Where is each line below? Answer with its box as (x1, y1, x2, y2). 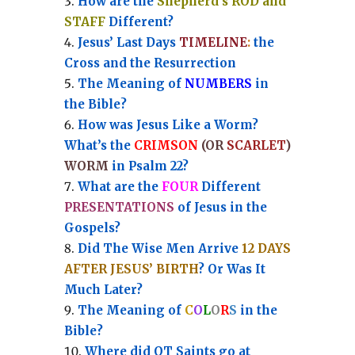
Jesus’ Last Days (77, 34, 179, 50)
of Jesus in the (174, 199, 267, 215)
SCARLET (226, 137, 285, 153)
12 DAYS (241, 240, 291, 256)
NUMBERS (184, 75, 252, 91)
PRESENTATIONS (63, 199, 174, 215)
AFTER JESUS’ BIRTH (63, 261, 198, 277)
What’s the (63, 137, 134, 153)
